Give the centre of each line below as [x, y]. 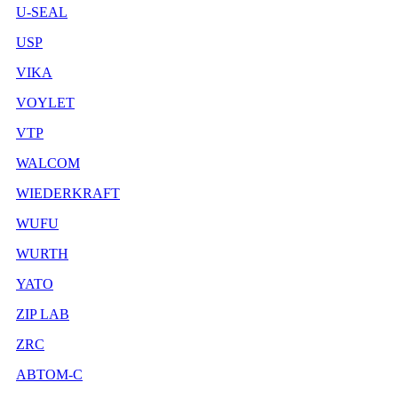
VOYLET [45, 103]
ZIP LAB [43, 314]
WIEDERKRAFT [68, 194]
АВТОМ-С [49, 375]
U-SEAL [42, 12]
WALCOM [48, 163]
